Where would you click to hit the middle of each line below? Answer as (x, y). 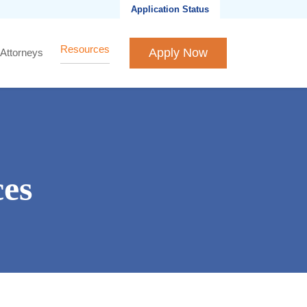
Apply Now (179, 52)
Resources (85, 49)
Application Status (170, 9)
